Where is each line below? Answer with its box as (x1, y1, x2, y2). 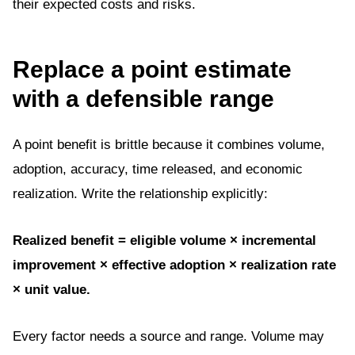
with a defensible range (13, 86, 274, 112)
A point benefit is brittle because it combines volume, (13, 137, 325, 152)
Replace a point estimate (13, 56, 292, 82)
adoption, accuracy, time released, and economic (13, 162, 303, 177)
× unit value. (13, 282, 90, 297)
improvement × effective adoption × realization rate (13, 258, 336, 273)
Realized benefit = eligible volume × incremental (13, 233, 316, 248)
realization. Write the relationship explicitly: (13, 186, 268, 201)
